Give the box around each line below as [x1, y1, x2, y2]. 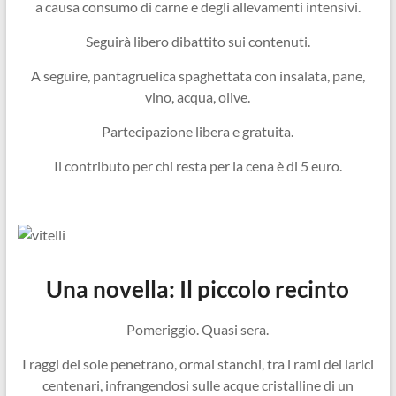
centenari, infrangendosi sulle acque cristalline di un [42, 376, 354, 393]
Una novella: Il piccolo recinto [46, 274, 350, 303]
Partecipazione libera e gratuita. [102, 122, 294, 140]
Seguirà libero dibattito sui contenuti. [85, 32, 310, 49]
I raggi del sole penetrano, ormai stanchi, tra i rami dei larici [21, 354, 374, 372]
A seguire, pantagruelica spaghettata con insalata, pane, [30, 66, 365, 84]
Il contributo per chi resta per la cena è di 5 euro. [53, 156, 342, 174]
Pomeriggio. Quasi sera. [126, 320, 270, 338]
